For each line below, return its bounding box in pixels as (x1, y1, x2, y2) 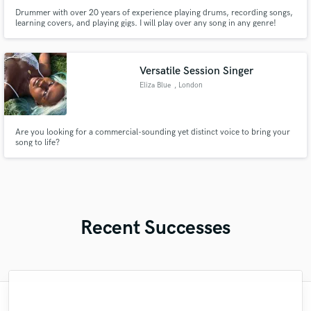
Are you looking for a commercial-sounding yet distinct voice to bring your (15, 126, 290, 137)
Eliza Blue (140, 81, 171, 90)
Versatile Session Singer (140, 64, 254, 78)
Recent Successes (81, 216, 230, 239)
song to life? (15, 137, 60, 148)
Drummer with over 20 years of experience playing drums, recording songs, (15, 8, 293, 19)
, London (174, 81, 203, 90)
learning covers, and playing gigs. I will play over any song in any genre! (15, 18, 276, 29)
